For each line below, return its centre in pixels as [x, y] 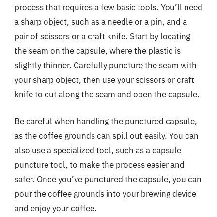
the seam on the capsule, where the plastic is [98, 51]
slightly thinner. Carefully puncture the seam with [106, 65]
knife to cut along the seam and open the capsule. [107, 94]
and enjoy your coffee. [56, 208]
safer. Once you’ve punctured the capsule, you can [108, 179]
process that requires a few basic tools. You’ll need [108, 7]
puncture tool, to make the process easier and [100, 165]
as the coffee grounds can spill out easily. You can [107, 136]
